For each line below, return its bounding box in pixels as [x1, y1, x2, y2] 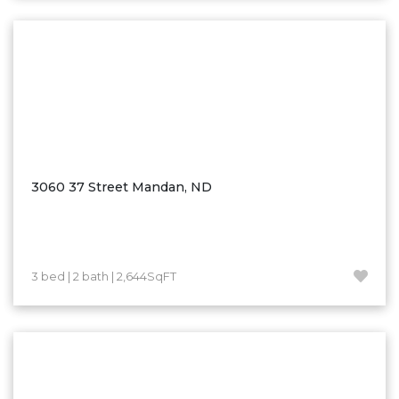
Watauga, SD [35, 43, 118, 59]
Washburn [35, 15, 104, 31]
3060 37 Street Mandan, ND [31, 179, 212, 195]
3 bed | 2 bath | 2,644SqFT [31, 270, 176, 283]
